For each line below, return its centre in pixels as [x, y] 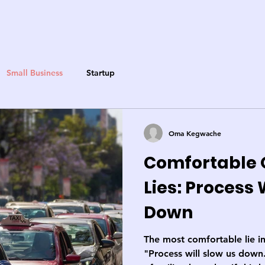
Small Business [35, 72]
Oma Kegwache [195, 133]
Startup [101, 72]
